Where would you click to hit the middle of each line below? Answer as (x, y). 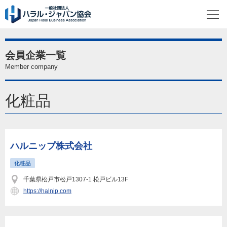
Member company (31, 67)
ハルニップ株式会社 (51, 146)
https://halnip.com (47, 191)
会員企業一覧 (35, 55)
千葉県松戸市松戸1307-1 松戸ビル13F (76, 179)
